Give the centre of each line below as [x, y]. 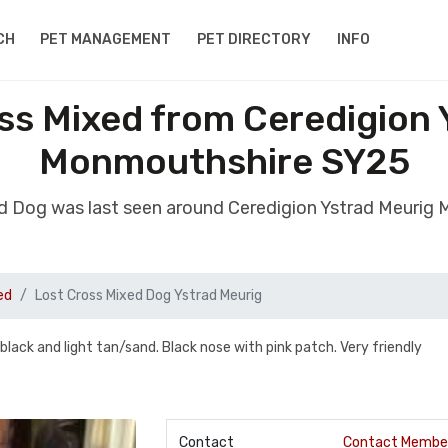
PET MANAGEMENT [106, 39]
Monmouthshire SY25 [224, 161]
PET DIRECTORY [254, 39]
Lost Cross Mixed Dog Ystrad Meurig [148, 295]
